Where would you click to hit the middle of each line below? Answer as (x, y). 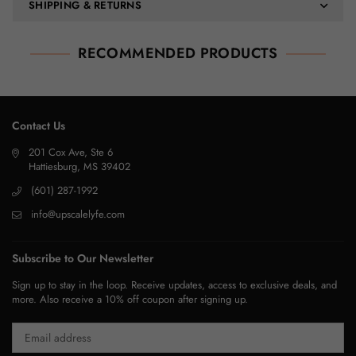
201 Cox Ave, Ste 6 (71, 153)
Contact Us (39, 126)
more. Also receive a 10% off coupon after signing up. (130, 300)
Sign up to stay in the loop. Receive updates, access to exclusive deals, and (174, 285)
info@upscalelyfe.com (78, 215)
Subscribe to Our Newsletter (83, 259)
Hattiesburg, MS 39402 (79, 167)
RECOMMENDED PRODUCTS (178, 54)
